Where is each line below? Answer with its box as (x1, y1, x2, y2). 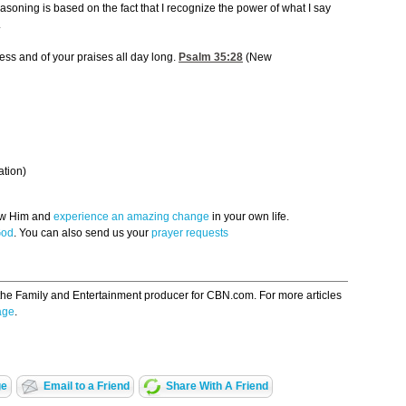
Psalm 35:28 (179, 51, 243, 64)
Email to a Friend (43, 380, 130, 393)
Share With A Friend (165, 380, 268, 393)
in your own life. (209, 210, 289, 224)
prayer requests (151, 227, 228, 240)
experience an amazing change (53, 210, 209, 224)
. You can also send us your (14, 227, 151, 240)
